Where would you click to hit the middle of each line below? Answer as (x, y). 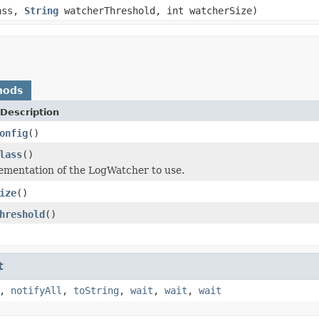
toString (96, 290)
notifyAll (36, 290)
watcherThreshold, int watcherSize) (158, 10)
